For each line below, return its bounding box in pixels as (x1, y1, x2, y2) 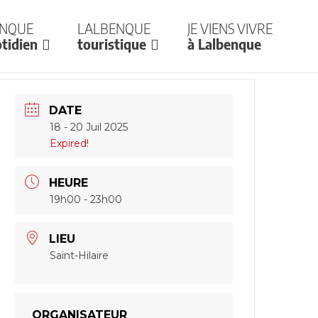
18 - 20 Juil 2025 (50, 120, 128, 133)
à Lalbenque (187, 35, 262, 53)
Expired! (50, 136, 89, 150)
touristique (77, 35, 146, 53)
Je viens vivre (187, 20, 273, 38)
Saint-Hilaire (50, 249, 109, 263)
